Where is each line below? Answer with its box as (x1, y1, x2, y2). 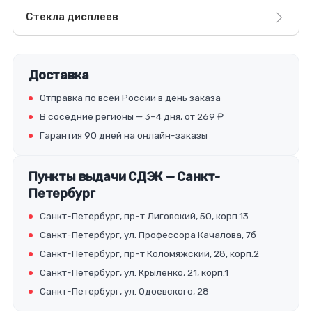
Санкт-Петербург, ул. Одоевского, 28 (40, 286, 209, 297)
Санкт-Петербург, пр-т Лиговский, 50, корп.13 (40, 210, 249, 222)
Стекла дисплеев (26, 10, 118, 24)
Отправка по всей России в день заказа (40, 92, 221, 104)
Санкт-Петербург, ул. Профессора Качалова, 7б (40, 229, 256, 241)
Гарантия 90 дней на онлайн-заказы (40, 130, 208, 141)
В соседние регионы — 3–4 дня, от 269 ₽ (40, 111, 224, 123)
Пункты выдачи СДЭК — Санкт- (29, 169, 221, 185)
